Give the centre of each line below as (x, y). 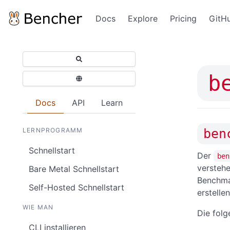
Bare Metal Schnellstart (74, 169)
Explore (143, 18)
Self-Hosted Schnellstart (76, 187)
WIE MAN (38, 207)
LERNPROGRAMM (53, 130)
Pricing (183, 18)
